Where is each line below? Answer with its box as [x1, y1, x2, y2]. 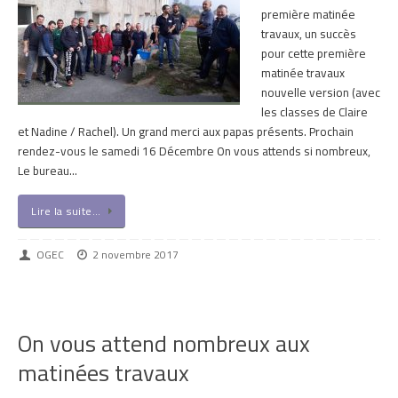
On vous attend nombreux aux [18, 325, 310, 361]
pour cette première [261, 44, 366, 62]
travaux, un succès [261, 24, 356, 43]
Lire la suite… [31, 203, 100, 220]
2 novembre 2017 [92, 246, 179, 264]
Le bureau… [18, 161, 77, 179]
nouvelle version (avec [261, 83, 380, 101]
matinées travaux [18, 354, 189, 390]
